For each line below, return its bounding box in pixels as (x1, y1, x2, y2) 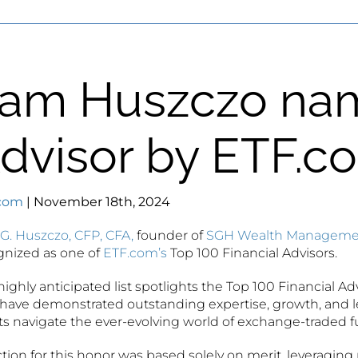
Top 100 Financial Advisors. (167, 245, 337, 261)
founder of (133, 228, 206, 243)
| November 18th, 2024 (23, 194, 170, 209)
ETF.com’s (103, 245, 167, 261)
